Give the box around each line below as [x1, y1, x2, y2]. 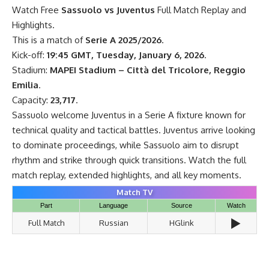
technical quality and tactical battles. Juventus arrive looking [12, 124, 255, 136]
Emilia [12, 79, 38, 91]
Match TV [116, 187, 153, 197]
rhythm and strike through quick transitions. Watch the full [12, 154, 246, 166]
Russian [98, 217, 128, 228]
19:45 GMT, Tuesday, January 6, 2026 [47, 49, 204, 61]
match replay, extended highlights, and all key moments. [12, 169, 241, 181]
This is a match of [12, 34, 85, 46]
